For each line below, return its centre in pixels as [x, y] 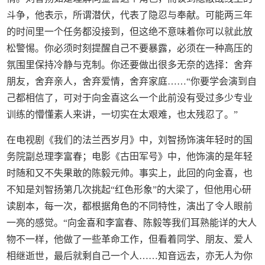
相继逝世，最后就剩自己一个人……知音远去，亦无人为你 [130, 256]
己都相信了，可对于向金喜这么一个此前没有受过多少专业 [130, 98]
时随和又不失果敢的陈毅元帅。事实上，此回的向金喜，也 [130, 173]
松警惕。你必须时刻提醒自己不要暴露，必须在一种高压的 [130, 48]
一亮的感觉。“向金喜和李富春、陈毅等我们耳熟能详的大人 [132, 222]
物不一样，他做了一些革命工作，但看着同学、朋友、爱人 [130, 239]
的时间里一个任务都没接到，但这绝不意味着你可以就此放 [130, 31]
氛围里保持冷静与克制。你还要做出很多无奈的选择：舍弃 [130, 64]
